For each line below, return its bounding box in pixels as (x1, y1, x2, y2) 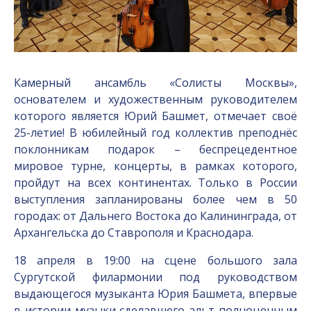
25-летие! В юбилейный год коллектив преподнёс (14, 124, 297, 140)
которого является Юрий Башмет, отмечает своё (14, 108, 297, 124)
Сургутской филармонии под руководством (14, 269, 297, 285)
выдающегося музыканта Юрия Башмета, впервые (14, 285, 297, 301)
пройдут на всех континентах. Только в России (14, 174, 297, 190)
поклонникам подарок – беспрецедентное (14, 141, 297, 157)
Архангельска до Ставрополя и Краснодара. (14, 224, 253, 240)
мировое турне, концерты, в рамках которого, (14, 158, 297, 174)
